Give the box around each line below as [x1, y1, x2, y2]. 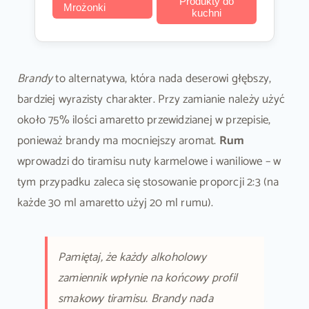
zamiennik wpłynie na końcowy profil [57, 268, 237, 288]
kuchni [191, 7, 221, 19]
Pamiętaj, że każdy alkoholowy [57, 248, 206, 268]
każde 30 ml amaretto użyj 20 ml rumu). [17, 193, 214, 213]
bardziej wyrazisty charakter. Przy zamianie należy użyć [17, 90, 285, 110]
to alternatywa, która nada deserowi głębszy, [52, 69, 272, 89]
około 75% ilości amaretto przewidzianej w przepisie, [17, 110, 271, 130]
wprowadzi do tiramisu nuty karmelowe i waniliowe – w [17, 152, 281, 172]
